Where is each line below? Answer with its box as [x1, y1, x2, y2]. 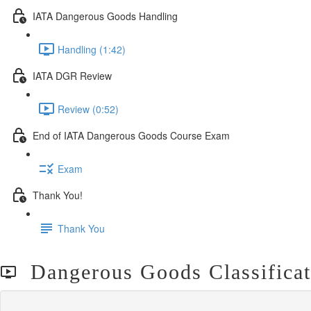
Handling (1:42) [58, 42, 126, 56]
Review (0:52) [58, 101, 119, 116]
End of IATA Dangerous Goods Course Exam [33, 128, 230, 142]
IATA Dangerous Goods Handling [33, 8, 178, 23]
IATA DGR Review [33, 68, 112, 83]
